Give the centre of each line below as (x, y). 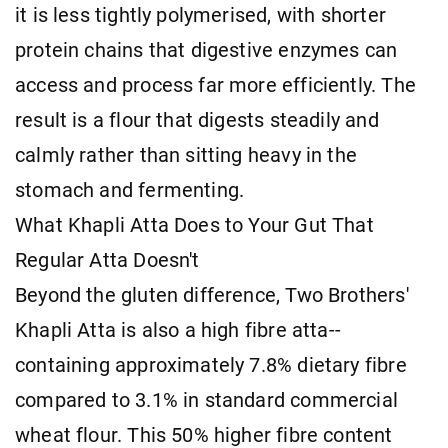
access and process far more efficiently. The (215, 85)
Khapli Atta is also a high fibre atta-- (178, 330)
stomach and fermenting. (130, 190)
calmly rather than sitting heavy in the (186, 155)
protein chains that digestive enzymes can (206, 50)
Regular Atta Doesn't (107, 260)
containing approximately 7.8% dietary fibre (211, 365)
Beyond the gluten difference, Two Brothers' (212, 295)
